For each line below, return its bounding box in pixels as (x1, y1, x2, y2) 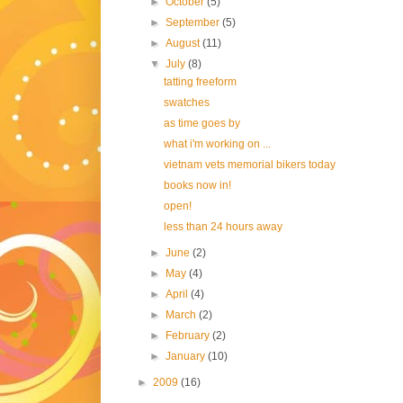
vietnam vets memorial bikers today (163, 158, 336, 172)
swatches (163, 96, 210, 110)
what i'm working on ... (163, 138, 271, 151)
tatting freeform (163, 76, 237, 89)
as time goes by (163, 117, 240, 130)
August (166, 37, 203, 50)
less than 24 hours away (163, 220, 282, 234)
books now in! (163, 179, 231, 193)
